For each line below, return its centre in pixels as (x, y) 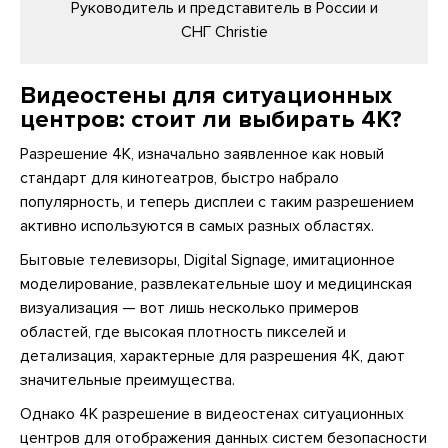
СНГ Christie (224, 32)
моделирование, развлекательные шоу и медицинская (216, 284)
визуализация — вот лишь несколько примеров (189, 308)
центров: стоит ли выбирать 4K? (211, 119)
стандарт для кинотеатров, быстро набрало (179, 178)
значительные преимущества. (127, 380)
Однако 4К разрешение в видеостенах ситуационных (212, 414)
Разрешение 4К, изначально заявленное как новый (202, 154)
